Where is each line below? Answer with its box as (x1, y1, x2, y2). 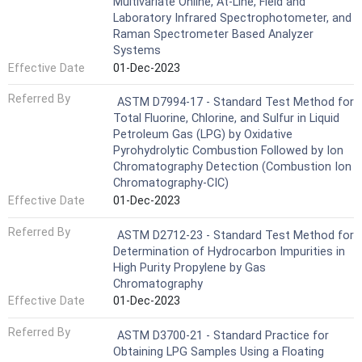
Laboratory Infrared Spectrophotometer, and (113, 11, 351, 26)
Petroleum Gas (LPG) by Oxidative (113, 128, 293, 142)
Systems (113, 44, 161, 58)
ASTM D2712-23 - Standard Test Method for (117, 228, 354, 242)
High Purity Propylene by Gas (113, 260, 266, 275)
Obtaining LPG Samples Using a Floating (113, 344, 324, 359)
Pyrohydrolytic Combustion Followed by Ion (113, 144, 343, 158)
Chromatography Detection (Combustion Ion (113, 160, 351, 175)
